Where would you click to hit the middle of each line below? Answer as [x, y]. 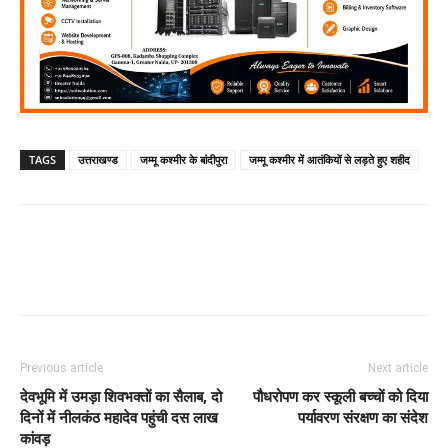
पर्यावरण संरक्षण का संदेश [363, 416]
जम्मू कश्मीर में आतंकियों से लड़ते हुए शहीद [329, 159]
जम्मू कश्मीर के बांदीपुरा [183, 159]
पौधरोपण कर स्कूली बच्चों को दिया [340, 395]
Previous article [61, 367]
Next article [398, 367]
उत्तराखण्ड [98, 159]
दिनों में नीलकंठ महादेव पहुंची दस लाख [119, 416]
